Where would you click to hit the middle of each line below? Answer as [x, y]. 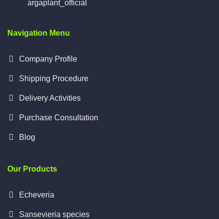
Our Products [32, 169]
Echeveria [37, 195]
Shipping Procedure [54, 79]
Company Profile [48, 59]
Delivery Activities [50, 98]
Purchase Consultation [59, 118]
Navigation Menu [39, 33]
